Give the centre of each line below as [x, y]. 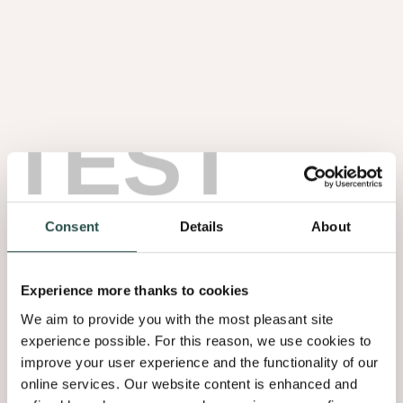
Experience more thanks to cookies [135, 291]
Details [201, 227]
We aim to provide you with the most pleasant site [177, 318]
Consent [72, 227]
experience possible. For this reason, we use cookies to [196, 340]
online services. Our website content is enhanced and [189, 383]
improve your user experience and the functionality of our [200, 362]
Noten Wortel [62, 158]
